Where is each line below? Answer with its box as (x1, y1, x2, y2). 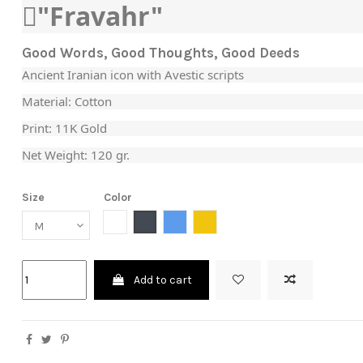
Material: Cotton (22, 93, 116, 110)
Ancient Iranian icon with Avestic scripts (22, 66, 245, 83)
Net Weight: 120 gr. (22, 147, 130, 164)
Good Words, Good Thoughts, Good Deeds (22, 45, 301, 62)
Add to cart (133, 272, 192, 287)
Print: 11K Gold (22, 120, 108, 137)
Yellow (204, 213, 237, 228)
